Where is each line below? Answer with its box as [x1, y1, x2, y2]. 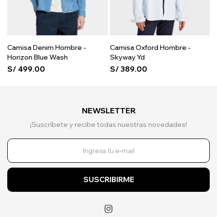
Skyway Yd [109, 53, 145, 62]
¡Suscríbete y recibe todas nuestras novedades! [30, 120, 187, 129]
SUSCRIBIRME [83, 175, 134, 185]
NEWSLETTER [81, 106, 136, 116]
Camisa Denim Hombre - [7, 43, 86, 52]
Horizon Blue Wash [7, 53, 68, 62]
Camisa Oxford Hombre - [109, 43, 191, 52]
